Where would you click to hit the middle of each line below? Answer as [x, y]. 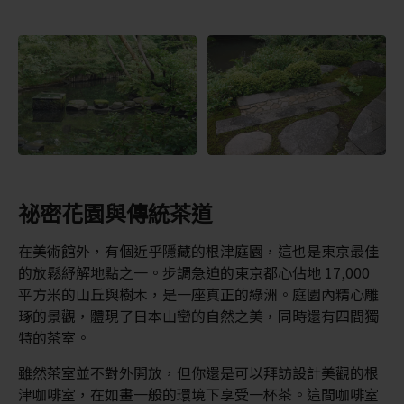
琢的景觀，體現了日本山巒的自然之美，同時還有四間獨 [198, 315]
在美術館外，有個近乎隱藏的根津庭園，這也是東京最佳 [198, 250]
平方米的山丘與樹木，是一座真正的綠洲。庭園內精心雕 [198, 294]
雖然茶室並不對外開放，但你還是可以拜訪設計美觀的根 [198, 372]
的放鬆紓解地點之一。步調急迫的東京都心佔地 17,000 [193, 272]
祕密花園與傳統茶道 [115, 212]
